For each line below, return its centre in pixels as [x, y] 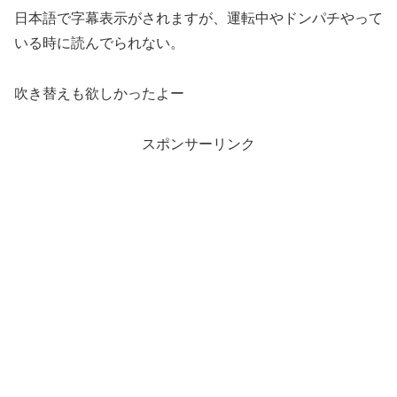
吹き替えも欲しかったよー [99, 93]
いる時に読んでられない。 [99, 43]
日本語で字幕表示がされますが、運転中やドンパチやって [198, 18]
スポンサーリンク [198, 144]
